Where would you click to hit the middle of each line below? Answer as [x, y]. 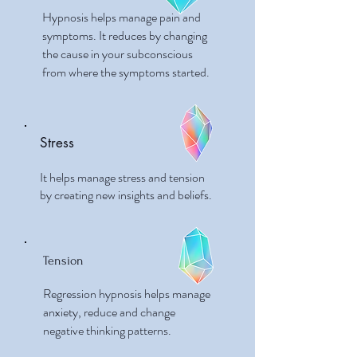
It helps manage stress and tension [122, 177]
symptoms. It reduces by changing [125, 35]
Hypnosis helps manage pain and [122, 17]
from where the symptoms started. [126, 72]
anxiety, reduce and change [109, 312]
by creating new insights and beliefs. [126, 195]
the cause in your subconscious [118, 54]
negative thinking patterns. [107, 330]
